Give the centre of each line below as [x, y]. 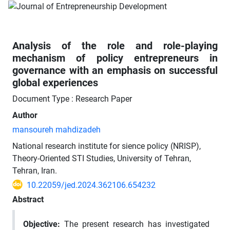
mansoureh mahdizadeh [56, 129]
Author [25, 115]
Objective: [42, 224]
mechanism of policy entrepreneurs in [115, 58]
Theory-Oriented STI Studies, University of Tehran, [102, 158]
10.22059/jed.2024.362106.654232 [91, 185]
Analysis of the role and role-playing [115, 45]
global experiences [55, 82]
